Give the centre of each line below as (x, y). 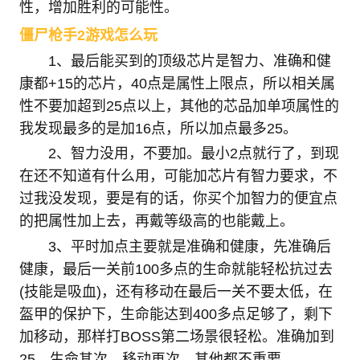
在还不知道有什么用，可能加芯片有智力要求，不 (178, 176)
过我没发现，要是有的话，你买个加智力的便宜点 (178, 199)
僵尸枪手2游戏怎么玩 (88, 35)
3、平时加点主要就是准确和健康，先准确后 (189, 247)
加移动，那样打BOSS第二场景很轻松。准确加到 (176, 337)
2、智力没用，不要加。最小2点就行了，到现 (193, 154)
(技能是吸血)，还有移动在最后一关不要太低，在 (176, 292)
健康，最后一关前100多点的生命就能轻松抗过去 (176, 270)
